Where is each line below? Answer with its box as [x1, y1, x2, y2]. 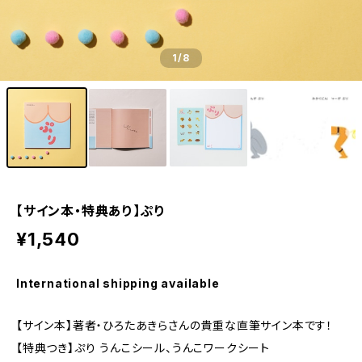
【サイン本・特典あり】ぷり [16, 203, 166, 219]
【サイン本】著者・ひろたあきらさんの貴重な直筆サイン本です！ [16, 318, 333, 332]
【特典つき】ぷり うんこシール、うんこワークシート [16, 341, 270, 355]
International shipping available [16, 276, 220, 290]
